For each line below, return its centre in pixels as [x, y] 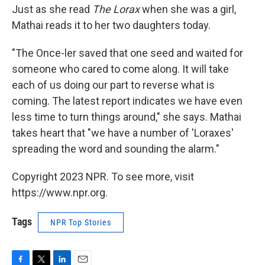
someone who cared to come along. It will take [120, 69]
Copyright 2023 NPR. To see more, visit [103, 177]
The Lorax [116, 9]
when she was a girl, [188, 9]
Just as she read [52, 9]
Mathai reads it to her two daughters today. [111, 25]
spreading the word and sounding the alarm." [116, 149]
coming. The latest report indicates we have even [127, 101]
